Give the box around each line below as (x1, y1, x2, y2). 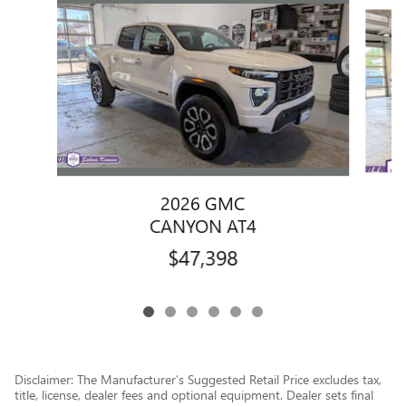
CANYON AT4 (149, 212, 256, 238)
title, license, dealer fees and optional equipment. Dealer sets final (14, 386, 373, 404)
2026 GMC (160, 189, 246, 216)
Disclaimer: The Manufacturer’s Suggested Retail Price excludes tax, (14, 371, 382, 389)
